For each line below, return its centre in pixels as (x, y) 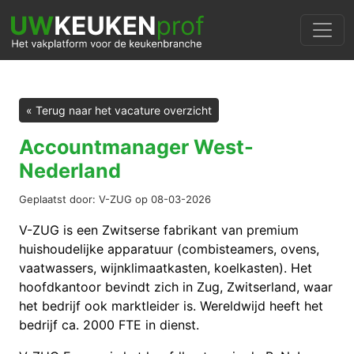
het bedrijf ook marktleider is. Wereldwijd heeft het (171, 306)
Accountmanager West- (136, 147)
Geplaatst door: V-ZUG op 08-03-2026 (115, 199)
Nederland (70, 171)
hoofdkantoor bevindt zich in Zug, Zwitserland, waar (176, 287)
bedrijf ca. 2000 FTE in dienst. (109, 325)
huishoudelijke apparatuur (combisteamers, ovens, (169, 249)
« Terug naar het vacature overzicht (119, 110)
